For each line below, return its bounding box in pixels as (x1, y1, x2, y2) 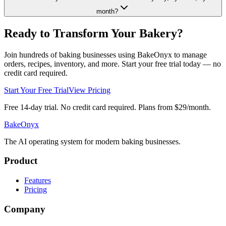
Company (4, 203, 45, 214)
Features (24, 176, 51, 185)
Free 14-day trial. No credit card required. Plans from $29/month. (4, 102, 211, 111)
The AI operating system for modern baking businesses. (4, 137, 181, 146)
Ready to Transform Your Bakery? (4, 26, 183, 40)
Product (4, 155, 37, 166)
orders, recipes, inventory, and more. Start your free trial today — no (4, 59, 221, 68)
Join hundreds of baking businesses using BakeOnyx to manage (4, 50, 207, 59)
